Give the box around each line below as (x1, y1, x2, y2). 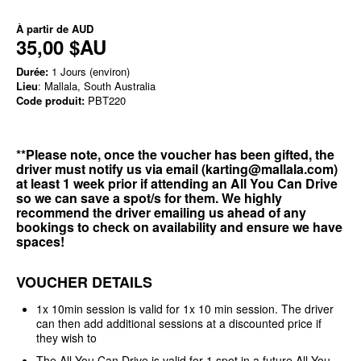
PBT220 (85, 92, 126, 108)
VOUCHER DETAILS (16, 271, 152, 293)
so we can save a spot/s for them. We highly (16, 188, 282, 207)
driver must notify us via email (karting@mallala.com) (16, 159, 338, 178)
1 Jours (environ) (48, 63, 130, 79)
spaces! (16, 231, 64, 251)
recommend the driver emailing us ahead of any (16, 202, 306, 222)
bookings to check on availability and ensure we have (16, 217, 342, 236)
